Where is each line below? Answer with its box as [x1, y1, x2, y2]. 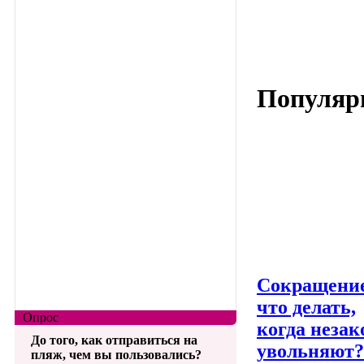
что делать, [257, 297, 356, 318]
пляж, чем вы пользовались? [31, 347, 201, 362]
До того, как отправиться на [31, 332, 197, 347]
